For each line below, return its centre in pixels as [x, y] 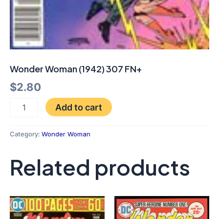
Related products [100, 167]
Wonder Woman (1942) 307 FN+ [76, 68]
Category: [26, 134]
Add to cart [78, 107]
